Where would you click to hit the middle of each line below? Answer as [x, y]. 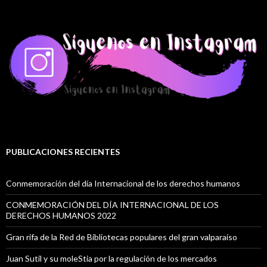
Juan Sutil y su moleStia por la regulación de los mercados [111, 258]
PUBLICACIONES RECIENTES [63, 151]
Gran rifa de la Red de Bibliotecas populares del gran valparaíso [122, 237]
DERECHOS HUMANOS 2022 [61, 215]
